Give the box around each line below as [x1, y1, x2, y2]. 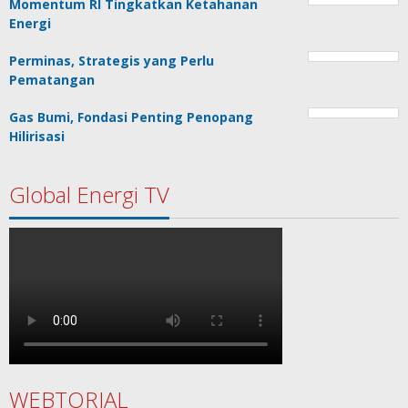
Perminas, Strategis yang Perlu [9, 52, 214, 69]
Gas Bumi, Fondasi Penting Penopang [9, 108, 253, 126]
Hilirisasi [9, 127, 65, 145]
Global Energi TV [9, 179, 169, 209]
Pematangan [9, 71, 95, 88]
